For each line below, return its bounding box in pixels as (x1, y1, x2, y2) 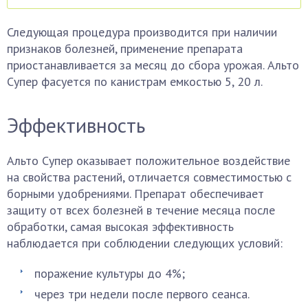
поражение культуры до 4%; (34, 265, 185, 281)
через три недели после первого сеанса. (34, 286, 250, 302)
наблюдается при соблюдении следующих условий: (7, 235, 283, 251)
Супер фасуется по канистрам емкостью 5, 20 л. (7, 74, 263, 89)
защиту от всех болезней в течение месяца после (7, 202, 275, 218)
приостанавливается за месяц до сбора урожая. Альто (7, 57, 299, 73)
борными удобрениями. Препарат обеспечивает (7, 186, 264, 201)
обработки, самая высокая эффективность (7, 219, 234, 234)
